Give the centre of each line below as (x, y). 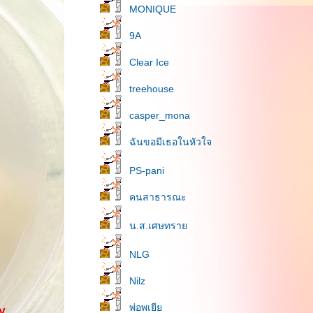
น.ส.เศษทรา (158, 226)
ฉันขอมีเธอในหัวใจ (170, 142)
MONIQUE (153, 9)
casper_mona (160, 115)
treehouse (152, 89)
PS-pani (147, 170)
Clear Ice (149, 62)
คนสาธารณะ (158, 197)
